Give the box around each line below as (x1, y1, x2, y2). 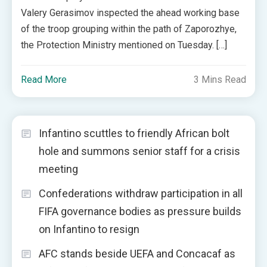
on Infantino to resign (39, 223, 139, 235)
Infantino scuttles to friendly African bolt (39, 127, 229, 139)
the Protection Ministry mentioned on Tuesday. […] (21, 39, 228, 51)
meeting (39, 163, 78, 175)
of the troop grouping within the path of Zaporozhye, (21, 23, 237, 35)
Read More (21, 74, 67, 85)
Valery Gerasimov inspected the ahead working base (21, 7, 240, 18)
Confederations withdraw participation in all (39, 187, 243, 200)
